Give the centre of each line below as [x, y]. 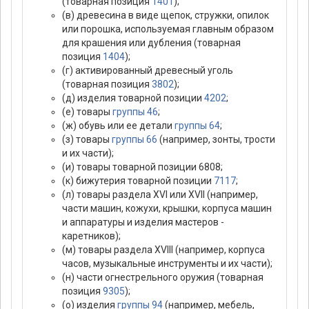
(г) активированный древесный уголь [148, 70]
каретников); [91, 236]
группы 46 [135, 111]
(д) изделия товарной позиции [133, 98]
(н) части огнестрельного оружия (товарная [163, 277]
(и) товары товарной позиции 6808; [142, 167]
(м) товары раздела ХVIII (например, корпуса [163, 249]
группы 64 [197, 125]
